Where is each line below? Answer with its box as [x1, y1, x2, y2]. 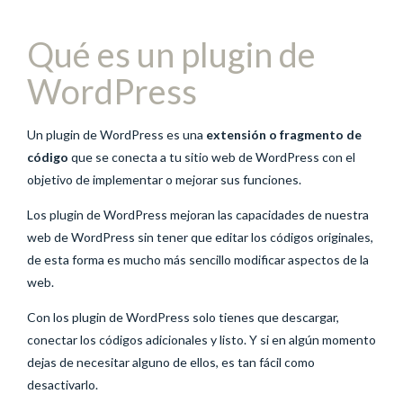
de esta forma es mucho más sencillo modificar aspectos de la [27, 252, 369, 268]
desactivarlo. [27, 377, 98, 393]
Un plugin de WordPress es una [27, 127, 206, 143]
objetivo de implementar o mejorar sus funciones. [27, 172, 301, 188]
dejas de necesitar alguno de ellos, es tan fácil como [27, 354, 315, 371]
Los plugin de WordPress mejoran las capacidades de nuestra [27, 207, 369, 223]
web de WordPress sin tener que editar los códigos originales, [27, 229, 373, 246]
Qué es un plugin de [27, 34, 316, 76]
